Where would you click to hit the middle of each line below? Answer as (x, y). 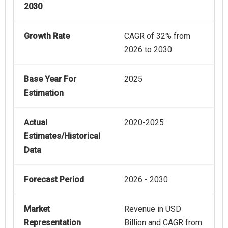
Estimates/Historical (62, 136)
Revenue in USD (153, 209)
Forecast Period (54, 180)
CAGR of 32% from (157, 36)
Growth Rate (47, 36)
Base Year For (50, 79)
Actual (36, 123)
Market (37, 209)
